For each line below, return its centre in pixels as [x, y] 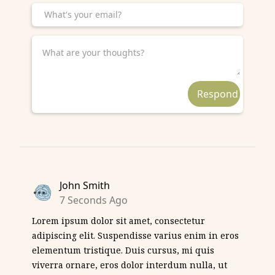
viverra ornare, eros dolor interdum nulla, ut [130, 265]
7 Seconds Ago [94, 200]
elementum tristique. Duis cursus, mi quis [123, 250]
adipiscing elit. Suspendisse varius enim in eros [135, 235]
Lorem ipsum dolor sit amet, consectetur [118, 220]
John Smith [85, 185]
